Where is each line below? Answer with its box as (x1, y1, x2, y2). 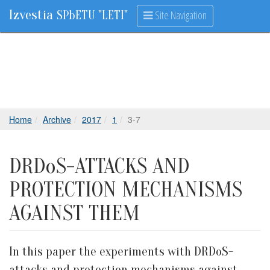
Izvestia (9, 7, 57, 23)
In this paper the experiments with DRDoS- (9, 244, 233, 259)
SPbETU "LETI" (57, 8, 128, 22)
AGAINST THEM (9, 201, 140, 225)
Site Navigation (153, 8, 207, 22)
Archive (43, 113, 71, 125)
